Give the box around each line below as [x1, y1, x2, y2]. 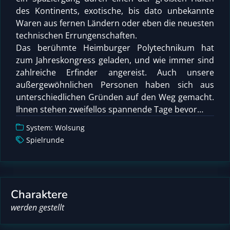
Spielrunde [26, 135, 64, 145]
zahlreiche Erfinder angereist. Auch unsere [16, 67, 214, 78]
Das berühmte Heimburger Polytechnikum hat [16, 42, 214, 53]
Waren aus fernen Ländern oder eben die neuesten [16, 17, 214, 29]
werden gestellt [11, 202, 64, 213]
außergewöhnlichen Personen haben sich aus [16, 79, 214, 90]
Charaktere [11, 187, 68, 202]
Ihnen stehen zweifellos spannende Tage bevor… [16, 104, 203, 115]
